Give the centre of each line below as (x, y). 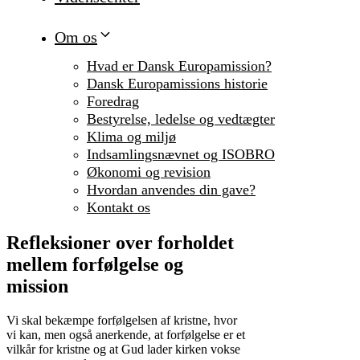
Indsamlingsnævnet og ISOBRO (181, 155)
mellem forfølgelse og (95, 265)
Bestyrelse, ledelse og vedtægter (181, 119)
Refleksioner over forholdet (120, 243)
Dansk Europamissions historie (177, 84)
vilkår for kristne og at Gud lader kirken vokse (123, 350)
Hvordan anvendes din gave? (171, 190)
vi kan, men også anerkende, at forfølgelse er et (126, 335)
